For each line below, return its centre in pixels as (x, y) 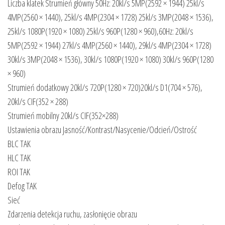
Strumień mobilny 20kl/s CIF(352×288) (63, 116)
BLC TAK (19, 144)
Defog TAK (22, 186)
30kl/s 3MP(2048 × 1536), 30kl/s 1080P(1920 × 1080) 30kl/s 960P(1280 (110, 60)
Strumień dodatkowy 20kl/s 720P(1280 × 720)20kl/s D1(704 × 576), (105, 88)
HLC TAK (19, 158)
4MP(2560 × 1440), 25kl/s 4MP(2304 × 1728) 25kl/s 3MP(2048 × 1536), (110, 17)
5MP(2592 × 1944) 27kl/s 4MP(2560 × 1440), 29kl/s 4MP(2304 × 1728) (109, 45)
